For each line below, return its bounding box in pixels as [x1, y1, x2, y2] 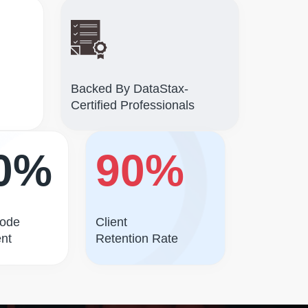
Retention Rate [96, 232, 178, 245]
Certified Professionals [71, 98, 195, 112]
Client [96, 215, 127, 229]
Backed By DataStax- [71, 82, 188, 96]
